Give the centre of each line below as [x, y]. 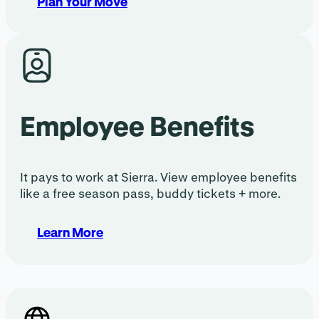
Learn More [70, 232]
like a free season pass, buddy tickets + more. [150, 194]
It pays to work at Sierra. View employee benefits [158, 177]
